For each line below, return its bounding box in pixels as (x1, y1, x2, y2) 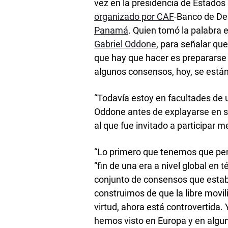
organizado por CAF (94, 11, 175, 22)
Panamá (94, 24, 129, 36)
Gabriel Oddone (94, 38, 157, 49)
